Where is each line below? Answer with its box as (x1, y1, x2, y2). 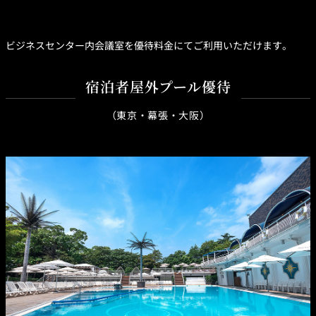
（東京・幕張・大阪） (106, 107, 210, 122)
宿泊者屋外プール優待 (85, 76, 231, 97)
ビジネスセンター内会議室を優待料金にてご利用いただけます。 (6, 38, 292, 53)
